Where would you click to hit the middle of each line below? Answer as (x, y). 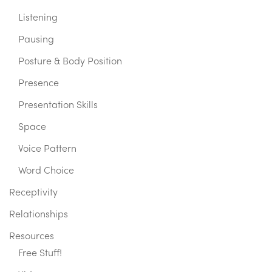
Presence (39, 84)
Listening (38, 19)
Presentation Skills (58, 106)
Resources (32, 237)
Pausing (36, 40)
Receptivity (33, 193)
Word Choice (46, 172)
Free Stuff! (40, 254)
